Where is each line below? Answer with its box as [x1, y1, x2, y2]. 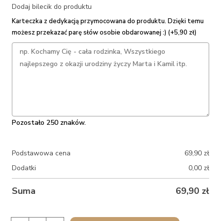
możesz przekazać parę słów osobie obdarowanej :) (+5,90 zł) [12, 28, 197, 37]
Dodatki [12, 163, 37, 173]
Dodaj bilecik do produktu [12, 2, 92, 12]
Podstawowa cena [12, 148, 71, 158]
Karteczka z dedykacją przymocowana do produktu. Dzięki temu [12, 17, 204, 26]
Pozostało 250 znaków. [12, 118, 86, 128]
